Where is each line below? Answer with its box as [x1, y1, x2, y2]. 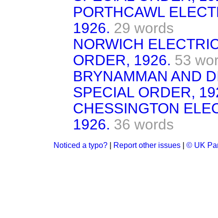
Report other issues [113, 141, 181, 149]
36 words [114, 116, 174, 132]
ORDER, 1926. [73, 52, 171, 68]
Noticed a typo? [54, 141, 108, 149]
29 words [114, 19, 174, 36]
